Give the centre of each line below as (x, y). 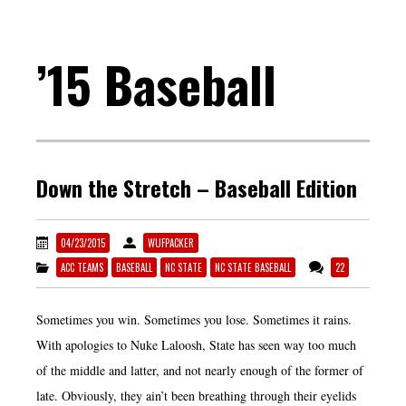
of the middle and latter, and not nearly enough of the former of (200, 370)
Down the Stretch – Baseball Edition (197, 188)
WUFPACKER (171, 243)
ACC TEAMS (82, 267)
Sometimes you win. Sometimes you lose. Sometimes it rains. (194, 319)
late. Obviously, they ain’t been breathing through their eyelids (196, 395)
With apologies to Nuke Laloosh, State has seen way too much (196, 344)
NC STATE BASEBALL (253, 267)
